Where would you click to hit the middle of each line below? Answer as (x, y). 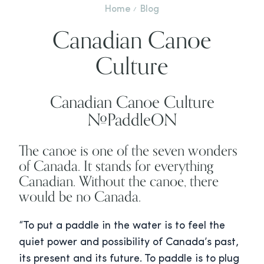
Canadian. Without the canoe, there (119, 181)
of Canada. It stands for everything (116, 166)
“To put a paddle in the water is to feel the (122, 226)
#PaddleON (132, 120)
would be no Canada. (80, 197)
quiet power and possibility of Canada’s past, (129, 243)
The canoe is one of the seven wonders (128, 151)
